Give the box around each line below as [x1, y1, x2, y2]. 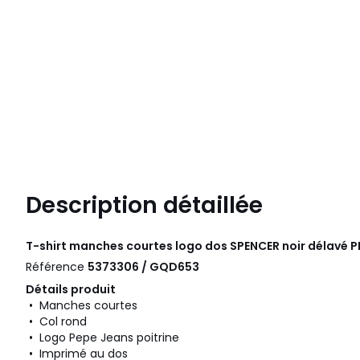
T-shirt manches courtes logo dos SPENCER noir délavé [26, 238, 350, 255]
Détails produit [26, 281, 116, 298]
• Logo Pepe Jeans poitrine [26, 329, 179, 346]
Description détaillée [26, 190, 263, 222]
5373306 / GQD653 [88, 259, 199, 276]
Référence [26, 259, 88, 276]
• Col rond [26, 313, 87, 330]
